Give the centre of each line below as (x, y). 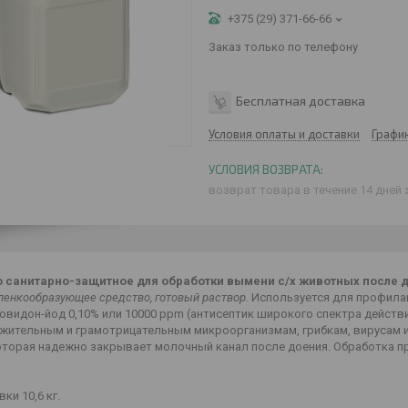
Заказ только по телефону (283, 47)
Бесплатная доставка (301, 100)
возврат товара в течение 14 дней (306, 189)
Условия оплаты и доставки (284, 134)
